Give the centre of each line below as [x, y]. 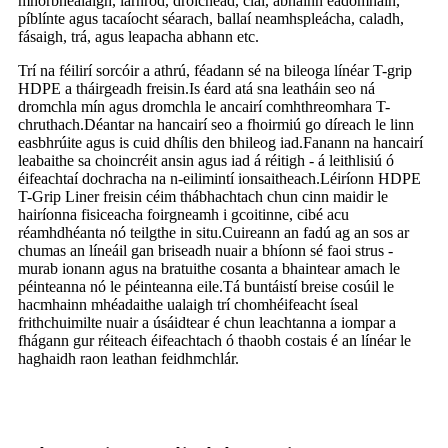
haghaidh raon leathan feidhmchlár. [128, 358]
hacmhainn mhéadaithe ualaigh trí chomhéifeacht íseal [188, 304]
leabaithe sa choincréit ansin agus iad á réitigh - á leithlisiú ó [206, 160]
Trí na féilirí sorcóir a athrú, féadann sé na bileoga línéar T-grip [215, 70]
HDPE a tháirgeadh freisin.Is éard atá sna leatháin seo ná [196, 88]
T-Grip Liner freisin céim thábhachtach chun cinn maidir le [203, 196]
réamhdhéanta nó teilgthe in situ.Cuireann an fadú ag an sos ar [213, 232]
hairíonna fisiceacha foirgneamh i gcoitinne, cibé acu [183, 214]
